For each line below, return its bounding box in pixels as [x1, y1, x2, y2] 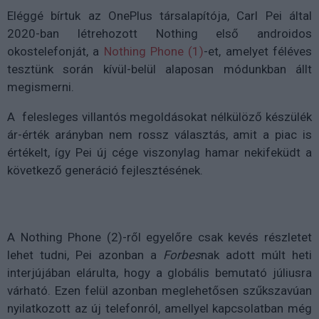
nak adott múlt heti [201, 248, 312, 263]
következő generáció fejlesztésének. [7, 163, 203, 178]
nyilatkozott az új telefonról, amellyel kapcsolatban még [7, 301, 312, 316]
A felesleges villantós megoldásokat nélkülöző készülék [7, 110, 312, 125]
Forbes [163, 248, 201, 263]
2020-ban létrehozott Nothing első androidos [7, 26, 312, 41]
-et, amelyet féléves [204, 44, 313, 59]
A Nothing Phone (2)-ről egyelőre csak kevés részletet [7, 230, 312, 245]
